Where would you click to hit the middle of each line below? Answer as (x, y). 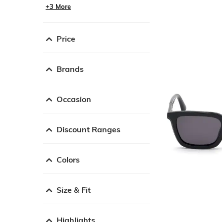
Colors (68, 159)
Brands (70, 69)
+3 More (58, 6)
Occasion (74, 99)
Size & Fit (74, 190)
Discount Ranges (88, 129)
